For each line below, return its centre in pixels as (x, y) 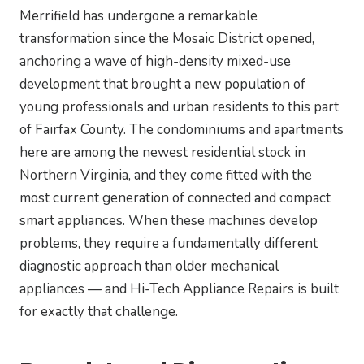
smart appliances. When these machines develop (169, 221)
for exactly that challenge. (99, 312)
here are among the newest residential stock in (162, 153)
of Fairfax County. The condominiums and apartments (182, 130)
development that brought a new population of (162, 84)
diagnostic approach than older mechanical (149, 266)
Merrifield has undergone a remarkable (139, 16)
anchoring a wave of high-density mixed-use (155, 62)
